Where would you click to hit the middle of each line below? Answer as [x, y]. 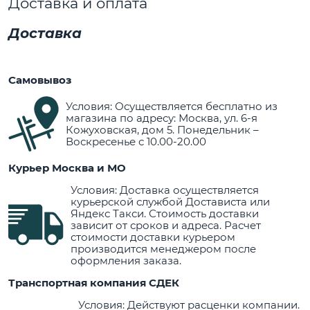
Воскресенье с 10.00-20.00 [136, 141]
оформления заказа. [126, 260]
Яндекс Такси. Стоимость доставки [165, 213]
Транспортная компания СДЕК [94, 282]
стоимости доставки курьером [153, 237]
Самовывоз [40, 80]
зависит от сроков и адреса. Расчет [166, 225]
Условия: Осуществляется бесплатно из [172, 106]
